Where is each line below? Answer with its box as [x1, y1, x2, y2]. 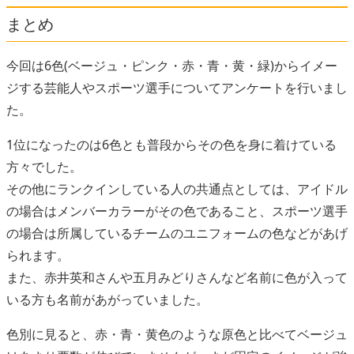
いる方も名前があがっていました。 [6, 290, 209, 308]
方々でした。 [6, 157, 82, 175]
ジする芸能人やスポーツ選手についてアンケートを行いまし [6, 78, 348, 96]
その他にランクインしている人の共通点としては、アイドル [6, 179, 348, 198]
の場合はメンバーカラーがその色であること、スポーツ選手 [6, 201, 348, 220]
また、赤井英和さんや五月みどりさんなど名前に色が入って [6, 268, 348, 286]
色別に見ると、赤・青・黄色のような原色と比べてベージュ [6, 325, 348, 343]
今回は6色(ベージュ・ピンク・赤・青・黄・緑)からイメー [6, 56, 337, 74]
